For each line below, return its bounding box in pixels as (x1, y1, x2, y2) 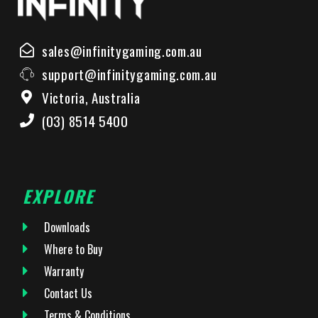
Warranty (44, 263, 84, 280)
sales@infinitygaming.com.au (42, 40, 202, 61)
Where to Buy (44, 241, 102, 258)
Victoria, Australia (42, 87, 141, 108)
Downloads (44, 219, 90, 236)
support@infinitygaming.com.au (42, 64, 217, 84)
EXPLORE (23, 183, 94, 209)
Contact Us (44, 285, 92, 302)
